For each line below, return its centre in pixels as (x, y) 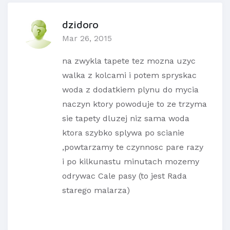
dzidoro (80, 25)
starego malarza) (96, 190)
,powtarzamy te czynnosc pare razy (133, 147)
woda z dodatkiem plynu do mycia (130, 90)
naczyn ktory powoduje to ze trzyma (135, 104)
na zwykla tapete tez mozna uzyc (129, 61)
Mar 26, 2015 (87, 39)
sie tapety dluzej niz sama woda (126, 119)
